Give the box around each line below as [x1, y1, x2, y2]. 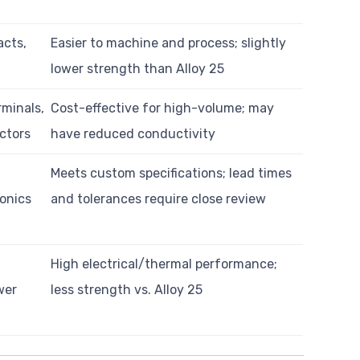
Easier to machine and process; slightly [51, 35, 287, 51]
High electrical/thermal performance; [51, 256, 278, 272]
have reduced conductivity [51, 126, 216, 142]
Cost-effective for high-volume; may [51, 100, 275, 117]
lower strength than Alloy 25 [51, 61, 225, 77]
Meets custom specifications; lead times [51, 166, 292, 182]
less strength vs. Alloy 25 [51, 282, 203, 298]
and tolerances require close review [51, 191, 267, 207]
